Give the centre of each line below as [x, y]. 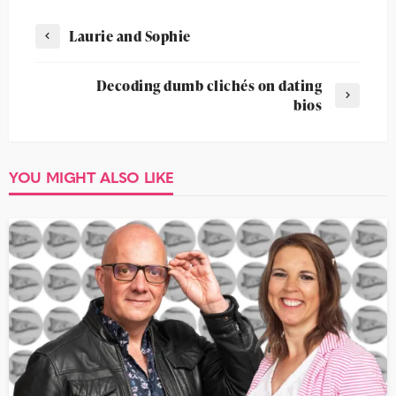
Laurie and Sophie [130, 36]
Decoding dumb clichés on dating [209, 85]
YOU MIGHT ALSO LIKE [91, 176]
